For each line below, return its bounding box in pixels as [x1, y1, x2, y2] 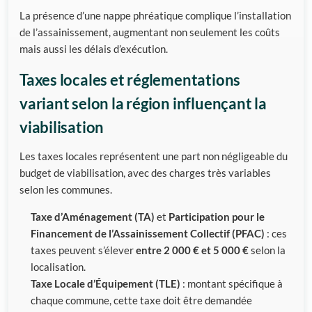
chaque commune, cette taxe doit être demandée [31, 293, 252, 306]
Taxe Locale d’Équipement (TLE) [31, 276, 180, 290]
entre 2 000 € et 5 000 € [136, 243, 249, 256]
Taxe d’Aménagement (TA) [31, 210, 155, 223]
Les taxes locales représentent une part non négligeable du [19, 149, 288, 162]
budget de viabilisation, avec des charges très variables [19, 166, 271, 179]
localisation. [31, 260, 86, 273]
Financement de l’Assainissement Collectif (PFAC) [31, 226, 265, 240]
